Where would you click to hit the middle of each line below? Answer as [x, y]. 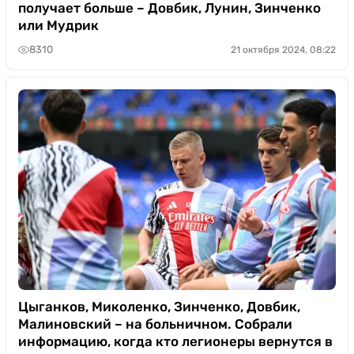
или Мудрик [58, 25]
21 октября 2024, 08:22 [283, 49]
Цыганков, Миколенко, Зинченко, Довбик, [159, 306]
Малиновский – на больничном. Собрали [155, 324]
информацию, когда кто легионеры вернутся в [175, 341]
